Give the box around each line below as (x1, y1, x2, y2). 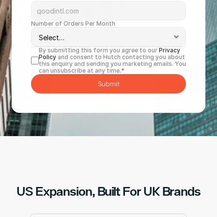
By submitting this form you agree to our (39, 46, 159, 54)
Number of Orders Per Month (31, 20, 115, 27)
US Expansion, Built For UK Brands (16, 184, 201, 199)
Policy (39, 53, 56, 61)
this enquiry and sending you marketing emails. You (39, 60, 186, 67)
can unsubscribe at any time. (39, 67, 121, 74)
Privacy (159, 46, 180, 54)
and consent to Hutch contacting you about (56, 53, 185, 61)
